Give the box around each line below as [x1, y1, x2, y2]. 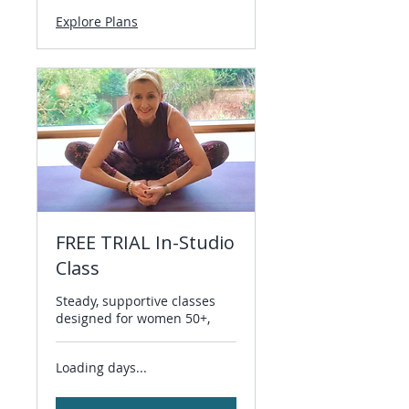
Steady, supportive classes [56, 292, 215, 310]
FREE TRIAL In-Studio [56, 230, 235, 256]
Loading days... [56, 359, 147, 377]
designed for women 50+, [56, 309, 210, 328]
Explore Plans [56, 13, 138, 31]
